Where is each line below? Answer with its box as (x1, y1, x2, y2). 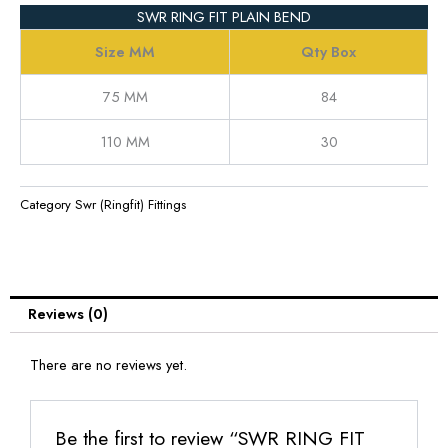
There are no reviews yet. (30, 354, 187, 376)
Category (20, 195, 71, 214)
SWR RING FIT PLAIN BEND (137, 5, 311, 27)
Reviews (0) (27, 303, 108, 325)
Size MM (95, 40, 155, 62)
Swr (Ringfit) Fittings (75, 195, 186, 214)
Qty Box (301, 40, 356, 62)
